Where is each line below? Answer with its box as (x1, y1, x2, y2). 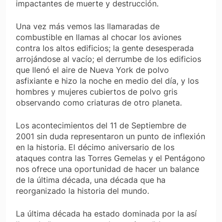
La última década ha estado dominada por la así (16, 208, 197, 219)
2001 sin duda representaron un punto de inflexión (16, 131, 205, 141)
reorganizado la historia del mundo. (16, 185, 149, 196)
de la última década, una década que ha (16, 174, 166, 185)
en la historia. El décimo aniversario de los (16, 142, 174, 152)
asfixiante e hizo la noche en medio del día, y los (16, 75, 199, 86)
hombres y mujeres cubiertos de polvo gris (16, 86, 177, 97)
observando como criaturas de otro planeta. (16, 97, 182, 108)
